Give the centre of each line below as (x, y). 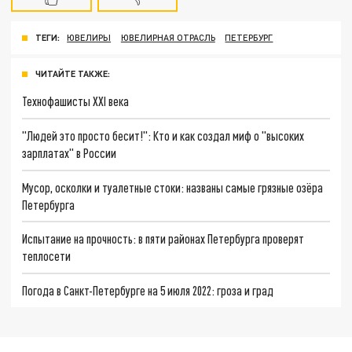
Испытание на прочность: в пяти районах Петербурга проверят (163, 239)
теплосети (47, 256)
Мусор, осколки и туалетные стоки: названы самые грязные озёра (173, 187)
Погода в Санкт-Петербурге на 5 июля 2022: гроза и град (148, 290)
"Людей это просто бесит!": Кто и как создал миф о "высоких (163, 135)
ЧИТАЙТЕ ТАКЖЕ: (73, 74)
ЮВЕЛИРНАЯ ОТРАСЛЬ (168, 38)
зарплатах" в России (70, 152)
